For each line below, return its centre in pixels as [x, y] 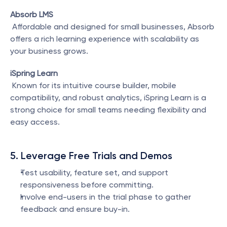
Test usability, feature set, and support [94, 173]
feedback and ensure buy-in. [75, 209]
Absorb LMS [32, 14]
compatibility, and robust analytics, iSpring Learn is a [108, 98]
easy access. [35, 122]
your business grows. [49, 51]
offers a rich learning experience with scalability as [105, 39]
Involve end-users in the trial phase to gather [106, 197]
